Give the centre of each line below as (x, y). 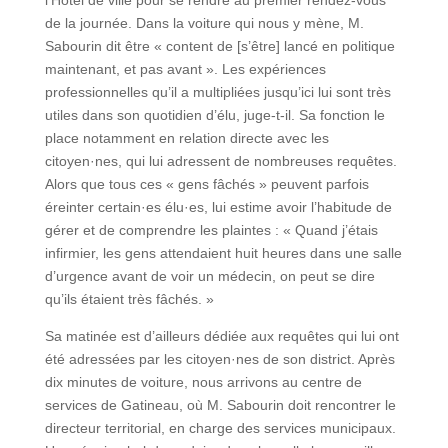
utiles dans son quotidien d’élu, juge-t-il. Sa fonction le (214, 114)
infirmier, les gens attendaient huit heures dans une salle (223, 252)
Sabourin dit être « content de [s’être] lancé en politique (219, 45)
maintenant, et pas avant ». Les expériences (185, 68)
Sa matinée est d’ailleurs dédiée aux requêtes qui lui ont (221, 335)
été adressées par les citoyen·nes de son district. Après (219, 358)
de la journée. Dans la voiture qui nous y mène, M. (204, 22)
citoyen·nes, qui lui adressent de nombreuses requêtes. (220, 160)
